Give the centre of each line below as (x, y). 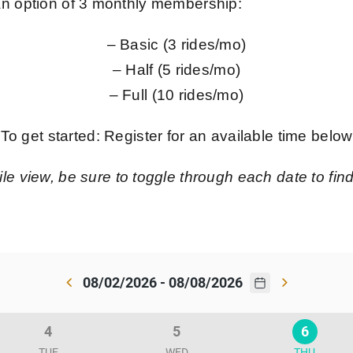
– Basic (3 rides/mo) (176, 45)
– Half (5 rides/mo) (176, 70)
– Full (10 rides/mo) (176, 95)
